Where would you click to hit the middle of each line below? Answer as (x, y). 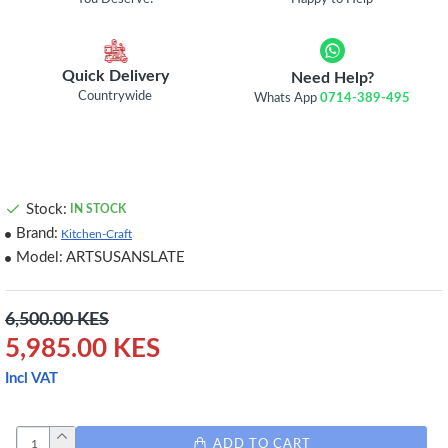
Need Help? (332, 78)
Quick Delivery (115, 75)
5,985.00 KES (82, 349)
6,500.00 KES (57, 320)
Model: (39, 257)
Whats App (287, 98)
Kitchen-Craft (96, 233)
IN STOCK (98, 209)
